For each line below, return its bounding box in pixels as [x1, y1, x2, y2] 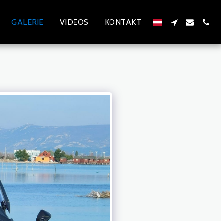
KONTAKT [104, 17, 142, 27]
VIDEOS [59, 17, 89, 27]
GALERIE [11, 17, 44, 27]
